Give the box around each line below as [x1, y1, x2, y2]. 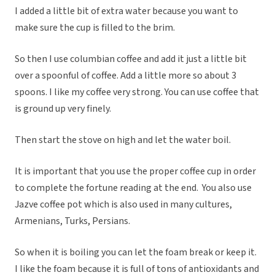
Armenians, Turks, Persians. [15, 214, 132, 228]
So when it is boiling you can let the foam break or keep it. [15, 246, 257, 260]
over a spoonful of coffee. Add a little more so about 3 [15, 69, 236, 83]
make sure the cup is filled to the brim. [15, 21, 177, 35]
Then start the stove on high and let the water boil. [15, 133, 231, 147]
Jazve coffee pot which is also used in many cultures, [15, 198, 232, 212]
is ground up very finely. [15, 102, 113, 116]
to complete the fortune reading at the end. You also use [15, 181, 252, 195]
